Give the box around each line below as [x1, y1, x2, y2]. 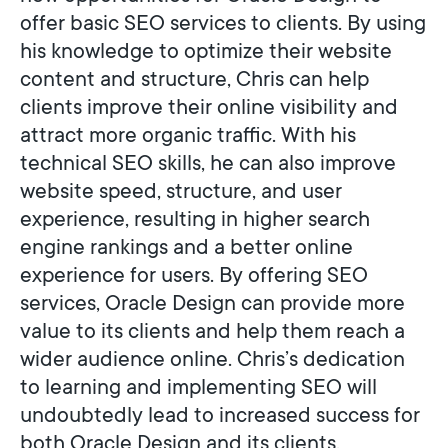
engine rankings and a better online [20, 231, 353, 261]
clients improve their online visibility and [20, 91, 398, 121]
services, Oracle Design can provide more [20, 287, 405, 317]
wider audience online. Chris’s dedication [20, 343, 405, 373]
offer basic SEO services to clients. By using [20, 7, 426, 37]
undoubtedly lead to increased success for [20, 399, 420, 429]
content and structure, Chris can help [20, 63, 369, 93]
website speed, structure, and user [20, 175, 342, 205]
